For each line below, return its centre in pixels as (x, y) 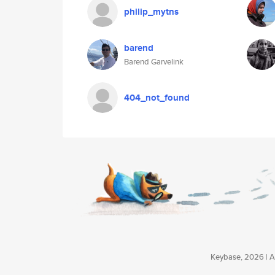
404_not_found (157, 98)
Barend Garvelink (154, 62)
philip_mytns (151, 12)
